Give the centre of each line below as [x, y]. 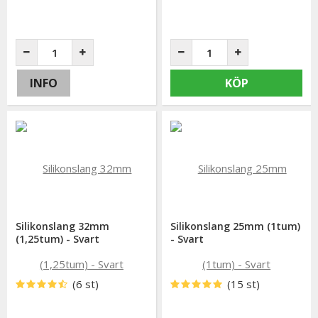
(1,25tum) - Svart [58, 239]
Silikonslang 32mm [63, 226]
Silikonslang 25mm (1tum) [236, 226]
